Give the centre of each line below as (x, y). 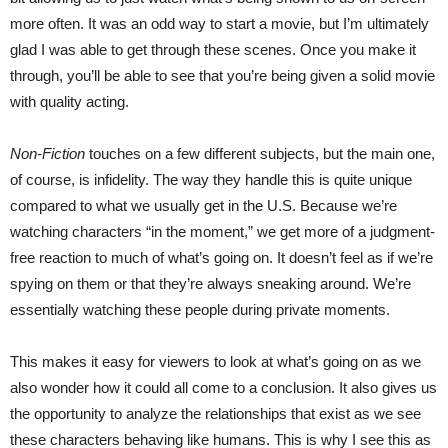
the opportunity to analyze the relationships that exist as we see (215, 413)
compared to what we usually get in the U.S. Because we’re (203, 205)
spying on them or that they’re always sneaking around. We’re (210, 283)
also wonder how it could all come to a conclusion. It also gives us (223, 387)
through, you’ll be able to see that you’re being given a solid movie (222, 75)
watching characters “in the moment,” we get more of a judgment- (222, 231)
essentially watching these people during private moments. (200, 309)
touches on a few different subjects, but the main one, (260, 153)
